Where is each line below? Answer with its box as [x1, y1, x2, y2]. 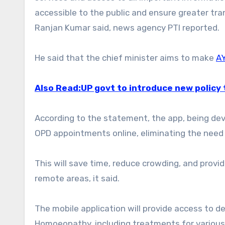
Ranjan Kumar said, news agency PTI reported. [35, 23, 219, 33]
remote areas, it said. [35, 173, 120, 184]
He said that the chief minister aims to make [35, 53, 216, 63]
